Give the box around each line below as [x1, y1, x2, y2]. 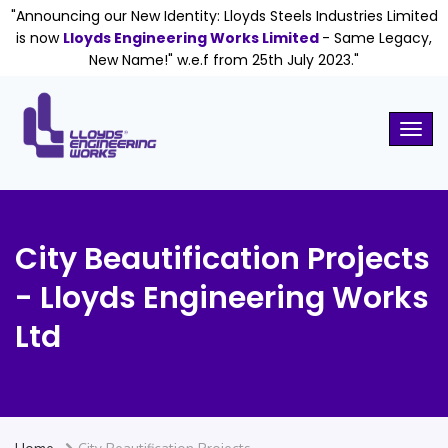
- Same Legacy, [322, 28, 432, 48]
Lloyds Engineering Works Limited [63, 28, 322, 48]
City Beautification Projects [15, 238, 430, 281]
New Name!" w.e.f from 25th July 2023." [89, 50, 359, 70]
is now [16, 28, 63, 48]
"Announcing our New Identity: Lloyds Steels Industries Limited [10, 6, 438, 26]
